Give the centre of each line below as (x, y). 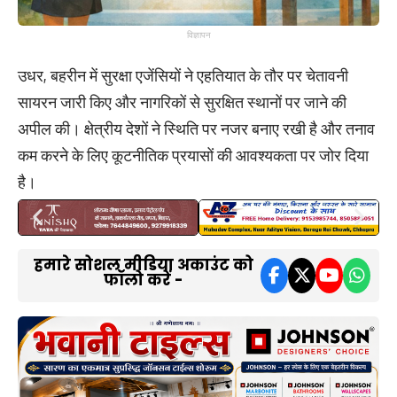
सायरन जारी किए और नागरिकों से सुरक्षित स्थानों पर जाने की (182, 101)
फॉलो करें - (144, 280)
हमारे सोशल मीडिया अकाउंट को (144, 265)
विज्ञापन (198, 35)
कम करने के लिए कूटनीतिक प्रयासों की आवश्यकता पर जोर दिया (193, 155)
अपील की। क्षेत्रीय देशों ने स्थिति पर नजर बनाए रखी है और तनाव (196, 128)
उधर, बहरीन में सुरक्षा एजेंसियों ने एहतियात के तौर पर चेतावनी (183, 75)
